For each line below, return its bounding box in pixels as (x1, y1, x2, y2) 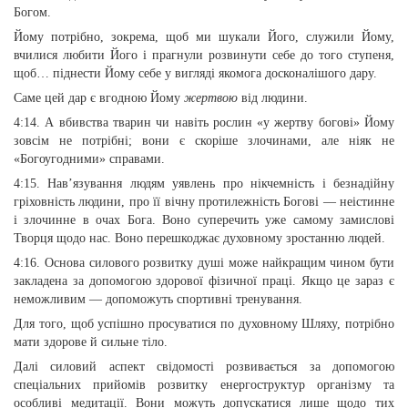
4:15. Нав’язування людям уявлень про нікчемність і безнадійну (14, 177, 394, 190)
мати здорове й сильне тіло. (14, 335, 168, 349)
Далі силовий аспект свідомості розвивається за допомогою (14, 360, 394, 373)
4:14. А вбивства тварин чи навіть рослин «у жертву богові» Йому (14, 116, 394, 129)
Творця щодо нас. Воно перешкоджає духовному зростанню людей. (14, 231, 385, 245)
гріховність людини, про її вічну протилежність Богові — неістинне (14, 195, 394, 209)
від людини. (238, 91, 308, 105)
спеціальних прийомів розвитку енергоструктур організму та (14, 378, 394, 392)
